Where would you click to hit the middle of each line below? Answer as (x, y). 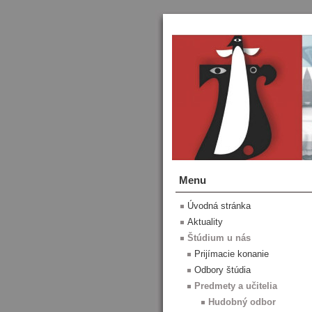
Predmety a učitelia (236, 286)
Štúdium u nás (219, 238)
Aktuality (205, 222)
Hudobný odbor (242, 302)
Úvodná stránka (219, 206)
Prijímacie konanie (232, 254)
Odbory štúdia (223, 270)
